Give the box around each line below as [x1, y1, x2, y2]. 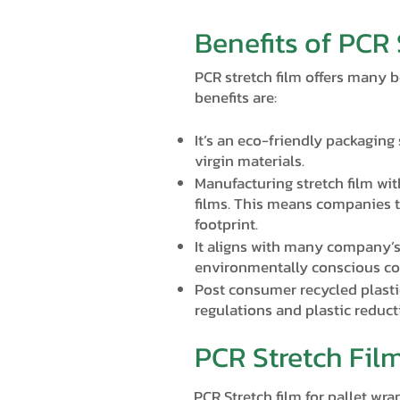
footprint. [195, 212, 262, 236]
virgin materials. [195, 149, 312, 172]
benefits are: [195, 86, 277, 109]
